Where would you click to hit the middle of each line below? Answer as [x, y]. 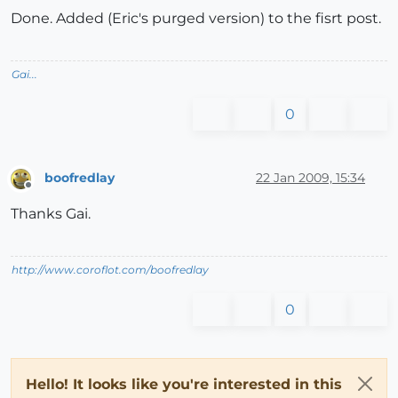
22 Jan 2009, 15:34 [310, 177]
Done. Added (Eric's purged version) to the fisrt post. [196, 19]
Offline [45, 192]
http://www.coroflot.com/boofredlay [110, 269]
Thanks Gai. [51, 213]
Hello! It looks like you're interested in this [184, 384]
